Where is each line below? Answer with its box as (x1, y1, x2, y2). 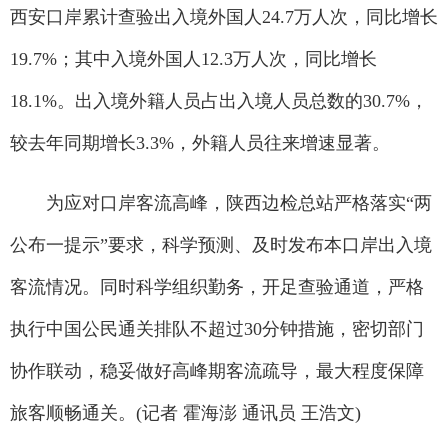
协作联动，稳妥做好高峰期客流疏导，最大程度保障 (10, 361, 424, 381)
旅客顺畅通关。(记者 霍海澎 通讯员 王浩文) (10, 403, 361, 423)
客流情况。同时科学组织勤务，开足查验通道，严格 (10, 277, 424, 297)
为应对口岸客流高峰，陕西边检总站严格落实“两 (10, 193, 432, 213)
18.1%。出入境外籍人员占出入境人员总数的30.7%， (10, 91, 428, 111)
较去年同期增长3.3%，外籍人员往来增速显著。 (10, 133, 390, 153)
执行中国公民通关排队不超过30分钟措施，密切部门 (10, 319, 424, 339)
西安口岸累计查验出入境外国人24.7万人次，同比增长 (10, 7, 438, 27)
